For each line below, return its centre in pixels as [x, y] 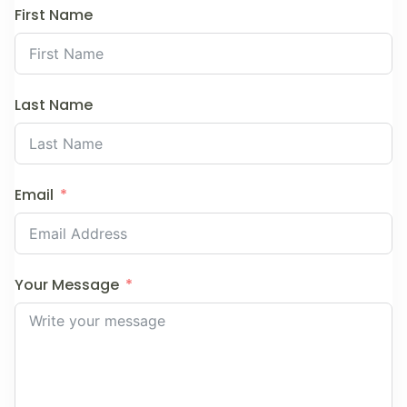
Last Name [54, 105]
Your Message [67, 285]
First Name [54, 15]
